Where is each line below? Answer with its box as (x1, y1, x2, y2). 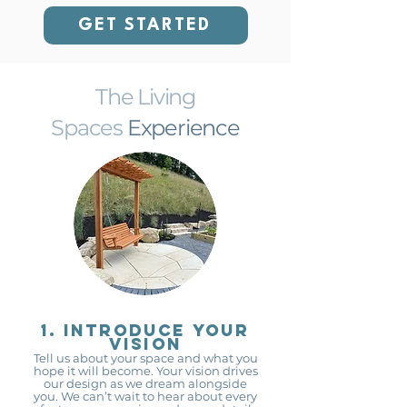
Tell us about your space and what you (33, 351, 258, 365)
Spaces (51, 114, 127, 141)
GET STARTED (77, 17, 211, 34)
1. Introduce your (41, 320, 250, 341)
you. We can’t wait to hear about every (34, 389, 257, 403)
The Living (94, 84, 195, 110)
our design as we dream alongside (44, 376, 247, 391)
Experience (126, 114, 240, 141)
